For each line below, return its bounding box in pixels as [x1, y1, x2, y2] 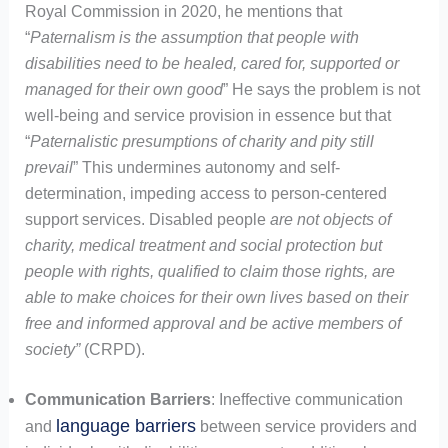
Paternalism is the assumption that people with [29, 28, 359, 46]
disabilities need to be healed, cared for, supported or [24, 54, 399, 72]
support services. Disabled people [24, 210, 266, 228]
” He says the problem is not [222, 80, 420, 98]
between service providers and [195, 417, 417, 435]
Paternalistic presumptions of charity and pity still [29, 132, 374, 150]
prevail [24, 158, 73, 176]
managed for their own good [24, 80, 223, 98]
